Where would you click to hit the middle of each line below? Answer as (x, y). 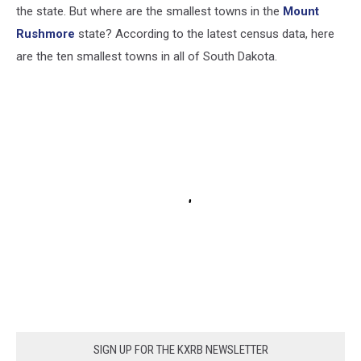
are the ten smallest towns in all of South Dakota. (147, 56)
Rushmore (46, 33)
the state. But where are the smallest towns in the (149, 11)
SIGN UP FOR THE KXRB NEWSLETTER (180, 350)
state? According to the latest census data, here (205, 33)
